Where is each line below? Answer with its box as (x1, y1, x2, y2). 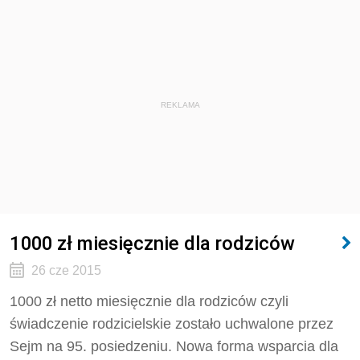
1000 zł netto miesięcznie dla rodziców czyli (10, 293, 288, 309)
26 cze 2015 (31, 264, 101, 277)
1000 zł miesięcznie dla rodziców (10, 231, 295, 255)
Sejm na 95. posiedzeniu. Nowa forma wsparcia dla (10, 338, 338, 354)
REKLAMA (160, 100, 200, 109)
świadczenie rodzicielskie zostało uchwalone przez (10, 316, 333, 332)
